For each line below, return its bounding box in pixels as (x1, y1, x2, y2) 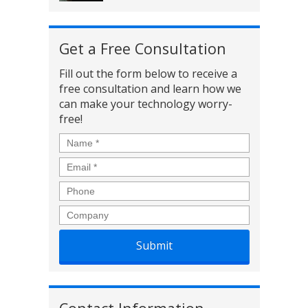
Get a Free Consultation (58, 38, 226, 59)
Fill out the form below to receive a (58, 66, 237, 82)
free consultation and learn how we (58, 81, 241, 97)
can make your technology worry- (58, 96, 232, 112)
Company (58, 205, 111, 221)
